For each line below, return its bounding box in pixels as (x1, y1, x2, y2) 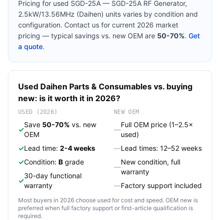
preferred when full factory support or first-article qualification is (18, 204, 193, 212)
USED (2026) (18, 109, 58, 115)
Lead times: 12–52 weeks (121, 144, 202, 152)
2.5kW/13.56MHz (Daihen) (18, 10, 104, 18)
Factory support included (121, 181, 202, 190)
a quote (18, 42, 43, 51)
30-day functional (24, 171, 82, 180)
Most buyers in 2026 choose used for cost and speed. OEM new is (18, 196, 198, 204)
